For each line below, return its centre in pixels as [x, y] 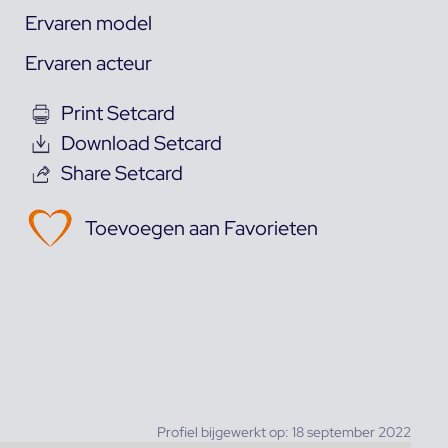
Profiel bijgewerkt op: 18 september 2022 [283, 431]
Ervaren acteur [88, 62]
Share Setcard [121, 172]
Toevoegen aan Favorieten [201, 227]
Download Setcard [141, 142]
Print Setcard [117, 112]
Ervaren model [88, 22]
